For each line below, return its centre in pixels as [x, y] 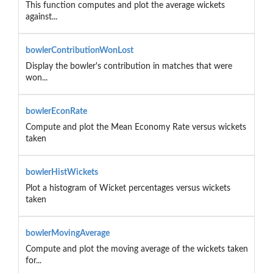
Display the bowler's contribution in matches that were [129, 66]
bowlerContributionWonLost [79, 50]
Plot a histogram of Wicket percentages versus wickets [128, 188]
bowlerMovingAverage [67, 233]
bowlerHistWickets [62, 172]
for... [33, 261]
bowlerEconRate [56, 111]
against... [41, 17]
